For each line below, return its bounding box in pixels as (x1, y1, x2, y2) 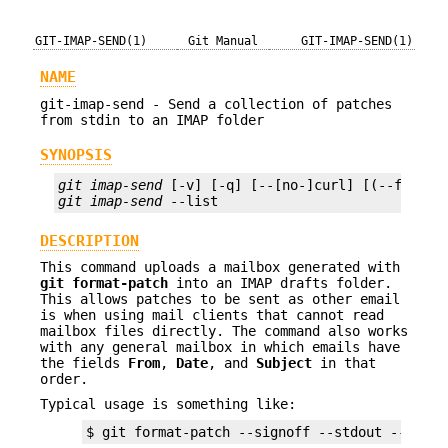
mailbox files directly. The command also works (40, 323, 408, 340)
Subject (256, 355, 312, 372)
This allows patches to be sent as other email (40, 291, 400, 308)
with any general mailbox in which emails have (40, 339, 400, 356)
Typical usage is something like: (40, 395, 296, 412)
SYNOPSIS (40, 146, 112, 165)
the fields (40, 355, 128, 372)
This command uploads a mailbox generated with (40, 259, 400, 276)
